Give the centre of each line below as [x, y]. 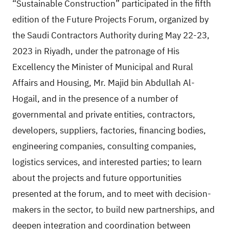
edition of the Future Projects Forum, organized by [110, 20]
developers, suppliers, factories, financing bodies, [109, 131]
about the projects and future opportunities [97, 178]
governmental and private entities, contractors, [104, 115]
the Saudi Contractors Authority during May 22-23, [111, 36]
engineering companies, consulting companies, [104, 147]
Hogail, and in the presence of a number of [95, 99]
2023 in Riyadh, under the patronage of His [96, 52]
